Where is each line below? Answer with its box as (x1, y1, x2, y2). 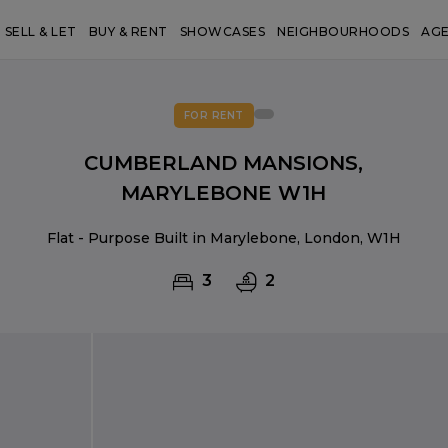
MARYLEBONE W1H (121, 181, 327, 205)
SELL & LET (4, 24, 77, 39)
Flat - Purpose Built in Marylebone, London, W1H (46, 229, 401, 247)
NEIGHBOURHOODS (277, 24, 410, 39)
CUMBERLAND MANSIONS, (84, 151, 364, 175)
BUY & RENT (88, 24, 168, 39)
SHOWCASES (179, 24, 266, 39)
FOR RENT (183, 109, 244, 122)
